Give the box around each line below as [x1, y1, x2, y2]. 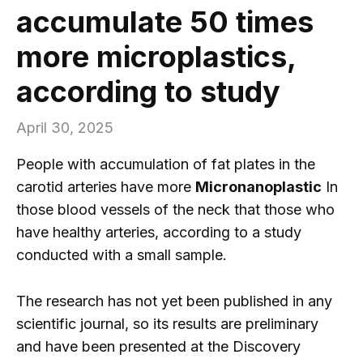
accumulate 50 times [16, 4, 314, 41]
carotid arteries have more [16, 178, 195, 196]
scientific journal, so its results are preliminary [16, 314, 318, 332]
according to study [16, 74, 280, 110]
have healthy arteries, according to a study [16, 224, 301, 241]
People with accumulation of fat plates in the [16, 156, 315, 173]
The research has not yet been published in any [16, 292, 332, 310]
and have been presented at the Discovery [16, 337, 301, 355]
